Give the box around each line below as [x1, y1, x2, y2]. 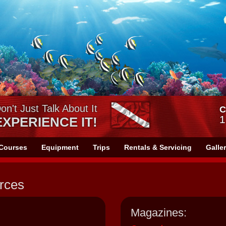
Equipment [41, 143, 79, 152]
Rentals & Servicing [124, 143, 192, 152]
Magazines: [131, 206, 187, 219]
